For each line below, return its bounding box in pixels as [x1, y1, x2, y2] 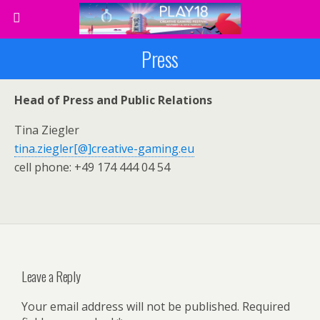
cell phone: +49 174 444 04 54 [14, 159, 170, 175]
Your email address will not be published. [21, 299, 239, 315]
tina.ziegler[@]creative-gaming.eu [14, 141, 194, 156]
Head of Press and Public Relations [14, 92, 212, 108]
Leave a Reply [21, 266, 81, 286]
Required [239, 299, 290, 315]
